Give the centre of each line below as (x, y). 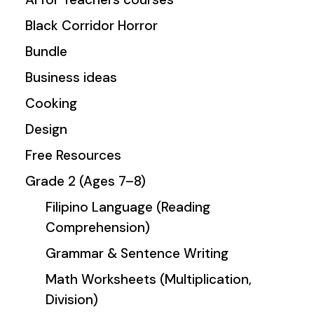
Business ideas (71, 77)
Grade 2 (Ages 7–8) (86, 181)
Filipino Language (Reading (128, 207)
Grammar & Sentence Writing (137, 253)
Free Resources (74, 155)
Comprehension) (97, 227)
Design (47, 129)
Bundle (47, 51)
